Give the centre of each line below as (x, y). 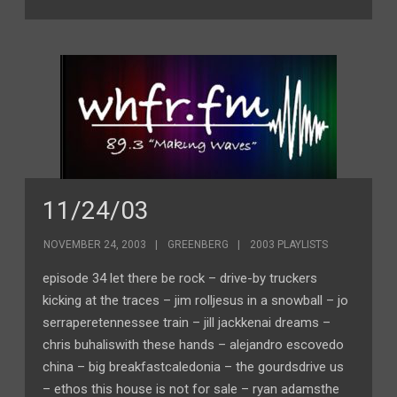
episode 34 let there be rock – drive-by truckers (180, 278)
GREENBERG (198, 245)
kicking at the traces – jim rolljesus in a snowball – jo (196, 300)
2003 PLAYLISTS (289, 245)
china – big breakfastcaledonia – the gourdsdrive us (194, 367)
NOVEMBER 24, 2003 (95, 245)
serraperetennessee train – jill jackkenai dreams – (187, 323)
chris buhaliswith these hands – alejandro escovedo (194, 345)
